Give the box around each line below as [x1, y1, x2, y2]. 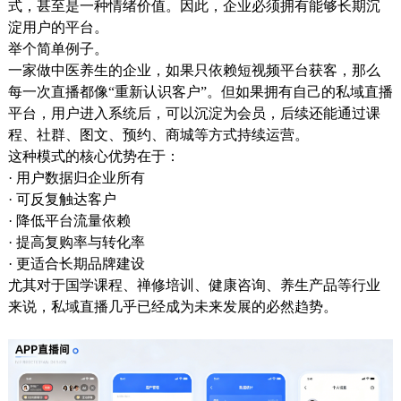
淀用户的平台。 [7, 20, 108, 36]
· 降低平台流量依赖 [7, 213, 131, 229]
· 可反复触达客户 [7, 192, 116, 208]
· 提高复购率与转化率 [7, 235, 145, 251]
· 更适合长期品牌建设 [7, 256, 145, 272]
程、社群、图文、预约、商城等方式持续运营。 [7, 127, 309, 143]
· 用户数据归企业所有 [7, 170, 145, 186]
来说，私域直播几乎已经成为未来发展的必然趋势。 [7, 299, 337, 315]
